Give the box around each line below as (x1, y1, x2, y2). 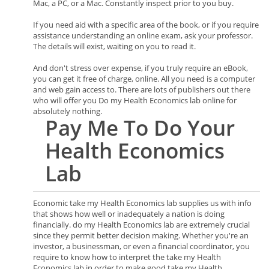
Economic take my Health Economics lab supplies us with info (33, 198, 252, 208)
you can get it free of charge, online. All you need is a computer (33, 73, 255, 84)
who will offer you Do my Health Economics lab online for (33, 95, 237, 106)
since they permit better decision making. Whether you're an (33, 230, 249, 241)
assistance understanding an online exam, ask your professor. (33, 30, 253, 41)
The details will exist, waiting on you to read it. (33, 41, 196, 52)
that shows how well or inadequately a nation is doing (33, 208, 225, 219)
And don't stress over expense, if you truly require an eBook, (33, 62, 248, 73)
